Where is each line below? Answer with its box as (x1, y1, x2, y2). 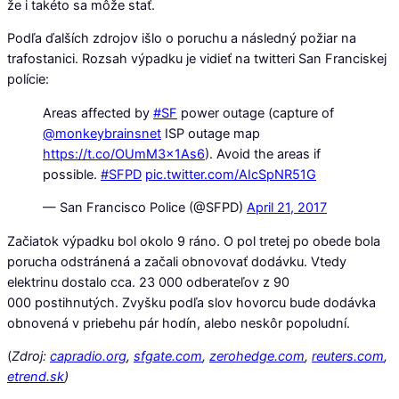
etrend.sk (7, 369, 64, 386)
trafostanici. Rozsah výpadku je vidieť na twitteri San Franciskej (7, 51, 387, 68)
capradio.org (50, 348, 126, 365)
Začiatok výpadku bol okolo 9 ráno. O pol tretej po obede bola (7, 232, 380, 249)
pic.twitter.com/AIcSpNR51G (145, 166, 316, 183)
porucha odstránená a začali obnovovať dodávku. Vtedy (7, 253, 346, 270)
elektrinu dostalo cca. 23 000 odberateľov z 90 (7, 273, 289, 290)
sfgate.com (134, 348, 202, 365)
